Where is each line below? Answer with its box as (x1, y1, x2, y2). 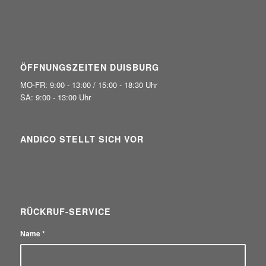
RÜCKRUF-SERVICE (20, 205, 111, 218)
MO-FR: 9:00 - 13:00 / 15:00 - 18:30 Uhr (20, 79, 157, 91)
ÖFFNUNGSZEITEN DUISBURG (20, 61, 159, 74)
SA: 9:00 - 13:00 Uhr (20, 91, 91, 103)
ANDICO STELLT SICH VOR (20, 133, 144, 145)
